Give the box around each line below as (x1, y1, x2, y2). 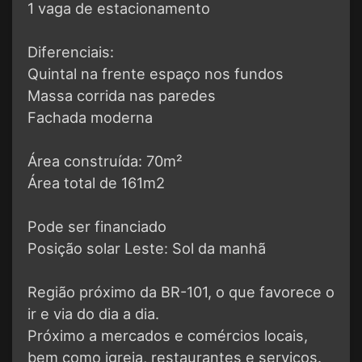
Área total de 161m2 (27, 174, 165, 192)
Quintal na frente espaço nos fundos (27, 65, 284, 83)
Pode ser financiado (27, 217, 166, 236)
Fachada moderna (27, 108, 153, 127)
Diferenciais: (27, 43, 114, 61)
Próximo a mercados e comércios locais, (27, 326, 308, 345)
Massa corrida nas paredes (27, 86, 216, 105)
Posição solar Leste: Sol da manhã (27, 239, 266, 258)
